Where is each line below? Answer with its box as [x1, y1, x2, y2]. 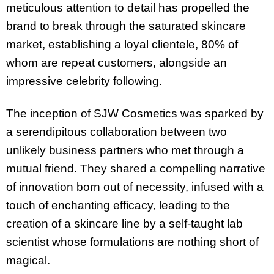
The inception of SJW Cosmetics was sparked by [6, 106, 264, 120]
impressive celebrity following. [6, 75, 162, 88]
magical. [6, 253, 50, 267]
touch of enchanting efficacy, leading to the [6, 198, 230, 212]
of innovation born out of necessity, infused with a [6, 180, 264, 193]
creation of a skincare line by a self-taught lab [6, 217, 243, 230]
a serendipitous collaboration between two [6, 125, 227, 138]
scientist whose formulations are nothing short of [6, 235, 259, 248]
